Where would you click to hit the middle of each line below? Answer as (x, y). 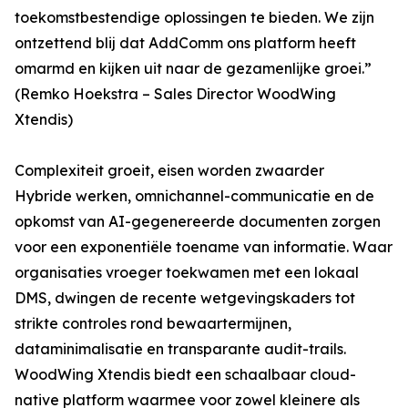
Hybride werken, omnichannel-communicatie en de (194, 196)
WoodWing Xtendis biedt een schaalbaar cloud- (185, 374)
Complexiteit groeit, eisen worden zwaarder (169, 170)
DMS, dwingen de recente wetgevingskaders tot (185, 298)
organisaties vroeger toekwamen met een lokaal (187, 272)
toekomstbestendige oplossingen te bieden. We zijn (194, 17)
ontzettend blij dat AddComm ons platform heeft (185, 43)
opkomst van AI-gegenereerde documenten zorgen (198, 221)
